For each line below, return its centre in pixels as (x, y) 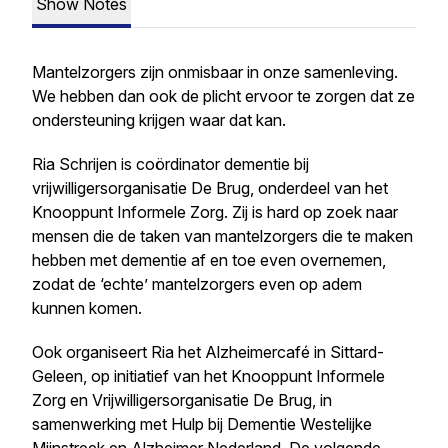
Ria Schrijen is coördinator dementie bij (170, 164)
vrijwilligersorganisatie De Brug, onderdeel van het (210, 188)
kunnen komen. (91, 308)
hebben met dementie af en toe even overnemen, (209, 260)
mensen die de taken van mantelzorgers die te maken (222, 236)
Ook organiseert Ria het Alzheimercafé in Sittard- (208, 352)
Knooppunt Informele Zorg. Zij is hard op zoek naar (215, 212)
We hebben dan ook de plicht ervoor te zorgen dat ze (223, 96)
